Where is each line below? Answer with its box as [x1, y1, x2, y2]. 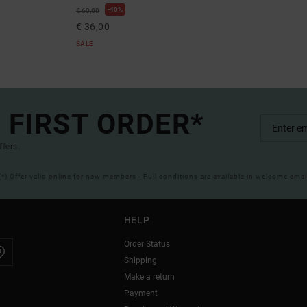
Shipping [123, 256, 157, 266]
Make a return [123, 272, 175, 282]
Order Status [123, 239, 170, 249]
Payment [123, 288, 158, 299]
